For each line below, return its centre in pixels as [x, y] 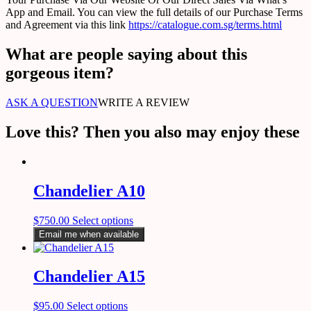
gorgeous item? [60, 73]
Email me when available [89, 234]
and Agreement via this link [67, 25]
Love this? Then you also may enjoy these [153, 132]
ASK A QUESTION [52, 102]
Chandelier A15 [89, 277]
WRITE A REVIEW [144, 102]
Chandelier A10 [89, 191]
